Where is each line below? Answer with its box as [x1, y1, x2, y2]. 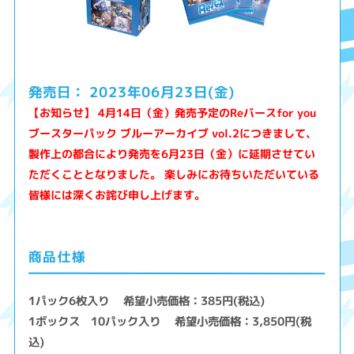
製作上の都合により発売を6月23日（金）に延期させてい [28, 145, 316, 163]
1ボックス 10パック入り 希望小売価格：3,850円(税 [28, 312, 312, 330]
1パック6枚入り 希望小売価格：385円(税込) [28, 292, 265, 310]
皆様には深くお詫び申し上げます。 [28, 186, 206, 204]
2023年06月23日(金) [89, 82, 235, 103]
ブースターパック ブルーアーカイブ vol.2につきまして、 [28, 125, 318, 142]
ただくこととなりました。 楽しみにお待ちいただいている [28, 166, 320, 183]
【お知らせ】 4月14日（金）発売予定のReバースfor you [28, 104, 317, 122]
